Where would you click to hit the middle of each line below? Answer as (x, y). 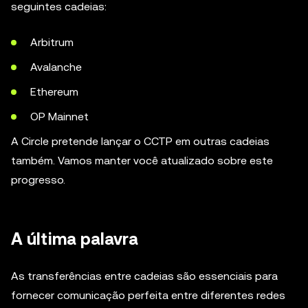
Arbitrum (52, 42)
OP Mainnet (59, 117)
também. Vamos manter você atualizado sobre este (142, 161)
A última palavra (75, 239)
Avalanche (56, 67)
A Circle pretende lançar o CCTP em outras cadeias (140, 141)
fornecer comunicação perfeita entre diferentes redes (148, 295)
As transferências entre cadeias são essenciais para (144, 276)
